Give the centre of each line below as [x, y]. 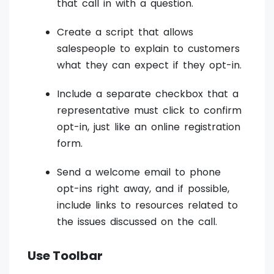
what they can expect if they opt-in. [149, 65]
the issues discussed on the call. [137, 222]
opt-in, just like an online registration [149, 127]
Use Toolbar [65, 256]
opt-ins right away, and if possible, [143, 189]
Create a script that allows [125, 32]
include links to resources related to [147, 206]
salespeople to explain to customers [148, 49]
